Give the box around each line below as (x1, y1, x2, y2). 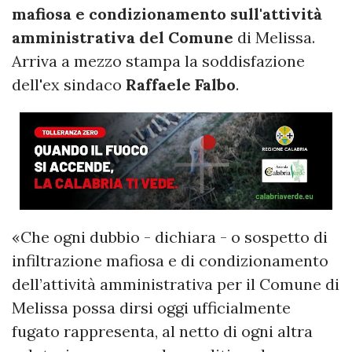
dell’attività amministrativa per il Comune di (12, 273, 339, 294)
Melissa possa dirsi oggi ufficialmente (12, 297, 291, 317)
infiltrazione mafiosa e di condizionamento (12, 250, 328, 270)
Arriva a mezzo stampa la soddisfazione (12, 50, 305, 71)
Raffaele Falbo (122, 74, 236, 94)
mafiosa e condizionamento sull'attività (12, 3, 322, 24)
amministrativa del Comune (12, 27, 233, 47)
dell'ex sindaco (12, 74, 122, 94)
